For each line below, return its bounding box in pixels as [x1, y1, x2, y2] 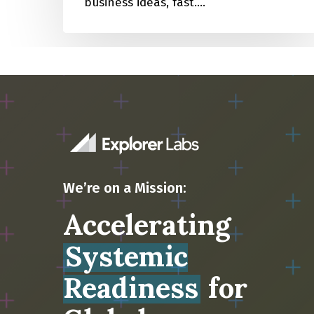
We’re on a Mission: [63, 179, 187, 197]
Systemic [65, 238, 189, 275]
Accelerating [63, 207, 231, 243]
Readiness [63, 270, 199, 306]
